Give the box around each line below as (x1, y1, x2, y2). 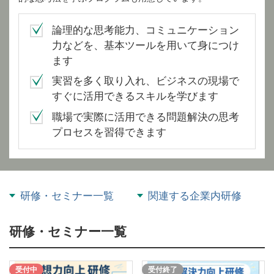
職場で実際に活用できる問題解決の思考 (52, 111, 239, 123)
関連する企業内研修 (148, 190, 242, 202)
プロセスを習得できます (52, 126, 166, 138)
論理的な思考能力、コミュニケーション (52, 24, 239, 36)
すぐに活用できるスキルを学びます (52, 91, 218, 102)
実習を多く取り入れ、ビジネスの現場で (52, 75, 239, 87)
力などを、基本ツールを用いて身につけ (52, 39, 239, 51)
